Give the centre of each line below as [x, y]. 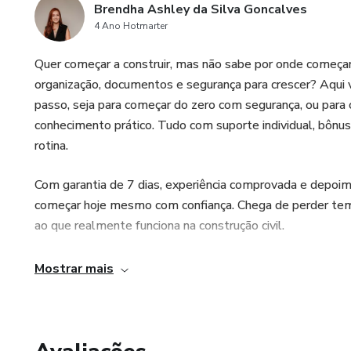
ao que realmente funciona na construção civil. [159, 226]
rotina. [51, 146]
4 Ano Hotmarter [131, 26]
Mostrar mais [74, 269]
